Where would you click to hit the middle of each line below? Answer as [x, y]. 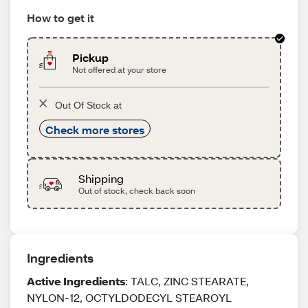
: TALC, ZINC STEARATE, [187, 281]
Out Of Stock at [88, 105]
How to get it [60, 18]
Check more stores [95, 130]
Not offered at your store [120, 70]
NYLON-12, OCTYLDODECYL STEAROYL [129, 297]
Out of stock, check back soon [136, 191]
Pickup [91, 57]
